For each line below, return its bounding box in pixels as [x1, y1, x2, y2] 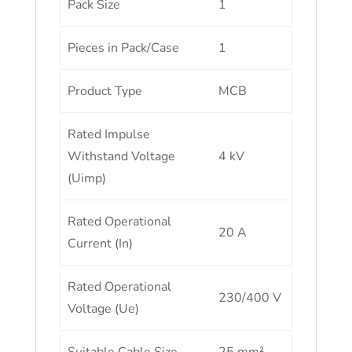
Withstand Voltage [68, 148, 176, 165]
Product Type [68, 82, 143, 100]
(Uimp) [68, 170, 107, 187]
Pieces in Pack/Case [68, 39, 180, 57]
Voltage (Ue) [68, 300, 140, 317]
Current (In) [68, 235, 134, 252]
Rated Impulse [68, 126, 151, 143]
